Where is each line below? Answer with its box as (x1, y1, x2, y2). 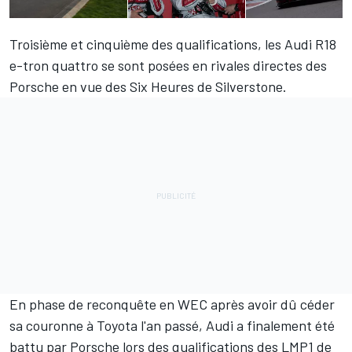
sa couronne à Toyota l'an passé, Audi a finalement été (9, 317, 335, 335)
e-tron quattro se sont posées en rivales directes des (9, 57, 327, 75)
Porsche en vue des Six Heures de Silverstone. (9, 78, 287, 96)
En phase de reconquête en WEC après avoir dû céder (9, 295, 335, 313)
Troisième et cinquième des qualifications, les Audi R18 (9, 35, 336, 53)
